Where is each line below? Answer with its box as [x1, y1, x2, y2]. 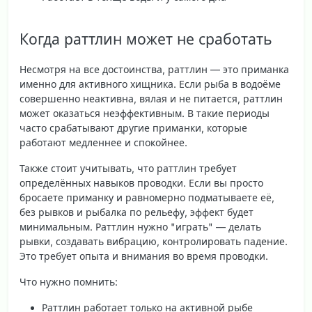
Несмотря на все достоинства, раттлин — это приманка [19, 63, 289, 75]
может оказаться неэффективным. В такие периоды [19, 107, 270, 119]
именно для [19, 77, 79, 90]
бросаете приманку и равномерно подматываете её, [19, 191, 274, 203]
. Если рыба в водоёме [173, 77, 281, 90]
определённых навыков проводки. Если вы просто [19, 176, 263, 189]
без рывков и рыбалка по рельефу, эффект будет [19, 205, 253, 218]
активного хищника [79, 77, 173, 90]
